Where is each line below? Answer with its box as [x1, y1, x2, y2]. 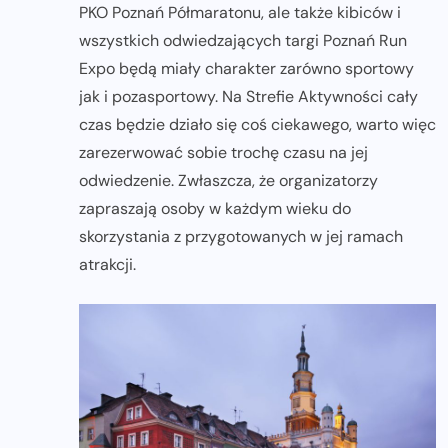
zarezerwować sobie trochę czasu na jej [79, 141, 368, 163]
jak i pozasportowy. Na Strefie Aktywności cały [79, 85, 418, 107]
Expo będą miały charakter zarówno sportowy [79, 57, 414, 79]
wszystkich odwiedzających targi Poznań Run [79, 29, 407, 51]
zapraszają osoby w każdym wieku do [79, 197, 351, 219]
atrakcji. [79, 253, 136, 275]
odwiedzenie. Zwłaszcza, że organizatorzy [79, 169, 378, 191]
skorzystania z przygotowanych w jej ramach [79, 225, 403, 247]
